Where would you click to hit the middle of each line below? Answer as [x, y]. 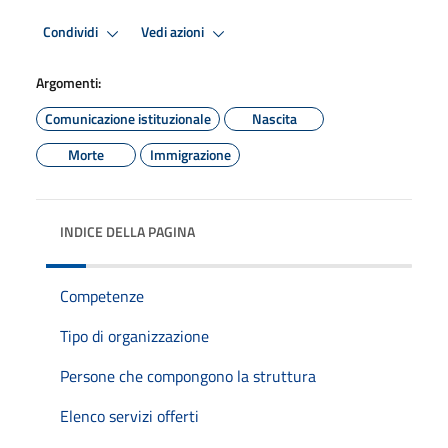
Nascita [274, 118]
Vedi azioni [174, 32]
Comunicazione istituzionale [128, 118]
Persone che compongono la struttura [188, 375]
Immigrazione [190, 154]
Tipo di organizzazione [134, 335]
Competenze [102, 295]
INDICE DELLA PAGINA [127, 231]
